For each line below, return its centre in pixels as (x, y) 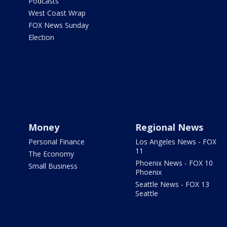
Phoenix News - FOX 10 (174, 163)
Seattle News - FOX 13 (172, 184)
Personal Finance (56, 142)
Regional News (169, 127)
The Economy (51, 154)
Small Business (53, 166)
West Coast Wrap (57, 13)
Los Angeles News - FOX (176, 142)
